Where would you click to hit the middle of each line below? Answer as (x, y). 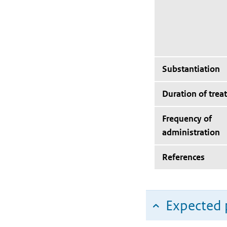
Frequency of (187, 119)
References (183, 157)
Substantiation (191, 69)
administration (191, 132)
